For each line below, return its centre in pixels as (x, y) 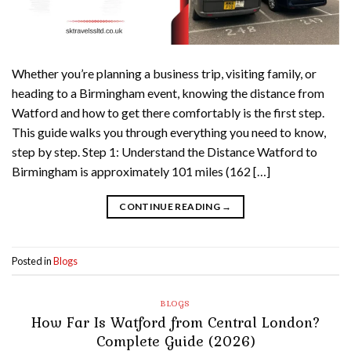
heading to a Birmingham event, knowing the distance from (168, 93)
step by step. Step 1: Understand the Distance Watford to (165, 152)
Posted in (33, 261)
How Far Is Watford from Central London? (175, 322)
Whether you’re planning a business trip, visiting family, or (164, 74)
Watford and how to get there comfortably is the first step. (168, 113)
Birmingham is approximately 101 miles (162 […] (141, 172)
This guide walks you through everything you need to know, (169, 132)
